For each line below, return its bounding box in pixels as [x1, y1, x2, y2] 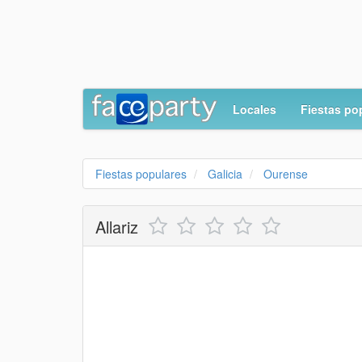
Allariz [95, 215, 138, 238]
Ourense [263, 166, 308, 182]
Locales [233, 101, 276, 117]
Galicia [208, 166, 242, 182]
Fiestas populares [95, 166, 187, 182]
